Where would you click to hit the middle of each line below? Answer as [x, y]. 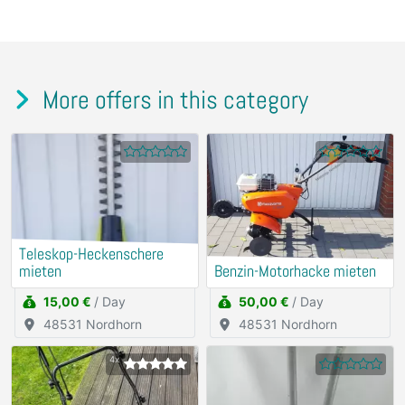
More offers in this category [172, 100]
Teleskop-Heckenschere [91, 254]
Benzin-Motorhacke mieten [295, 272]
